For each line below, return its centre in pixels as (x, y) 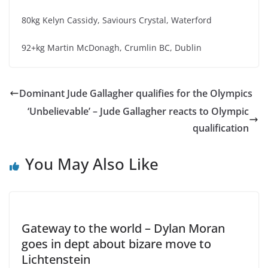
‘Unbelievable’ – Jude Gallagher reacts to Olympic (138, 112)
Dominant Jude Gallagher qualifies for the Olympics (136, 94)
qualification (221, 128)
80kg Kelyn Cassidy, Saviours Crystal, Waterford (117, 20)
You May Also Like (92, 164)
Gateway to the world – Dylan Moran (123, 229)
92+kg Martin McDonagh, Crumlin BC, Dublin (112, 48)
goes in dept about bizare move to (116, 244)
